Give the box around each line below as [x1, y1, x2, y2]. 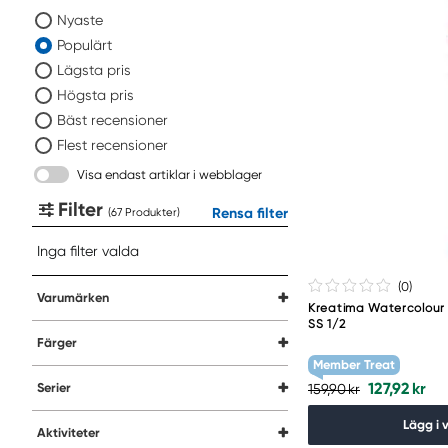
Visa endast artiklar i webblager [77, 167, 262, 182]
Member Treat [313, 356, 395, 372]
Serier [37, 380, 71, 395]
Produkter [122, 205, 177, 219]
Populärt [57, 37, 112, 53]
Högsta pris [57, 87, 134, 103]
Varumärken [37, 290, 109, 305]
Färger [37, 335, 77, 350]
